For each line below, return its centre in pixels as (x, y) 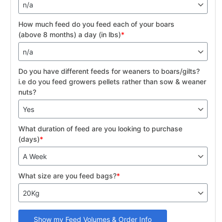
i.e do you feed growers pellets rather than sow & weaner (112, 82)
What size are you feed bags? (68, 176)
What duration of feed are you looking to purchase (101, 129)
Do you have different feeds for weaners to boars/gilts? (110, 71)
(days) (29, 139)
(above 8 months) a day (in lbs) (70, 35)
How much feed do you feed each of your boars (97, 24)
